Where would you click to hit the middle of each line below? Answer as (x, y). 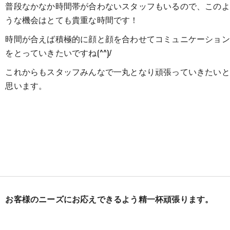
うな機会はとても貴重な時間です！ (72, 20)
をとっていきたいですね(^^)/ (59, 53)
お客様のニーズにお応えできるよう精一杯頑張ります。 (109, 200)
